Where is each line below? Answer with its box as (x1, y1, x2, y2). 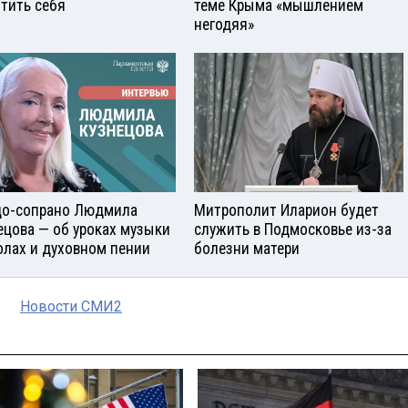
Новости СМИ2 (20, 297, 122, 315)
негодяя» (194, 15, 254, 34)
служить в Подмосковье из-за (194, 219, 392, 239)
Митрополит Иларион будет (194, 200, 379, 219)
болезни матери (194, 239, 300, 258)
